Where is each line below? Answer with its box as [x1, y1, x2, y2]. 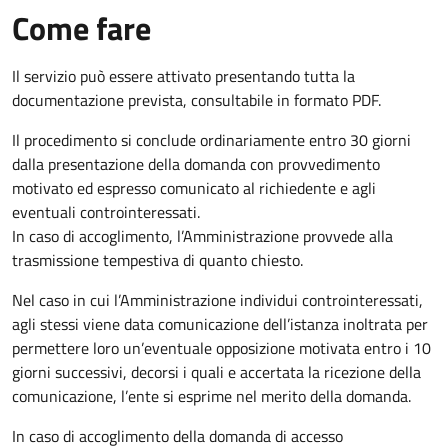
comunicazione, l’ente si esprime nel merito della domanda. [12, 383, 411, 408]
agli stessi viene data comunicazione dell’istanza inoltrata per [12, 311, 428, 336]
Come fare [12, 3, 151, 52]
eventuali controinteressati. [12, 199, 200, 224]
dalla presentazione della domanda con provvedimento [12, 151, 380, 176]
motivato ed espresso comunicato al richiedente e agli [12, 175, 376, 200]
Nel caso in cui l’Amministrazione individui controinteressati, [12, 287, 423, 312]
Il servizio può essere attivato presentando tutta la [12, 63, 355, 88]
